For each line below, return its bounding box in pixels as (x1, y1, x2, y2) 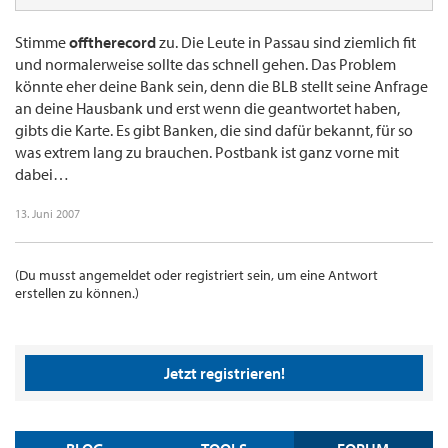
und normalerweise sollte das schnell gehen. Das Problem (15, 54, 396, 75)
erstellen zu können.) (15, 284, 139, 303)
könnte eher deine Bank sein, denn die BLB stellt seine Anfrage (15, 76, 428, 97)
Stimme (15, 32, 69, 53)
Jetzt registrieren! (163, 363, 285, 384)
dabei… (15, 164, 69, 185)
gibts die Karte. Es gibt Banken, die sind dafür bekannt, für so (15, 120, 413, 141)
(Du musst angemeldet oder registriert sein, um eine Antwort (15, 266, 378, 285)
